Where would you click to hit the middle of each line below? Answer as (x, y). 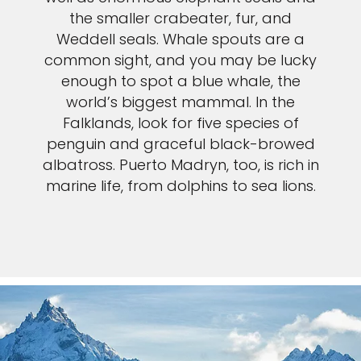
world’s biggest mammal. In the (180, 102)
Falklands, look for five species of (180, 122)
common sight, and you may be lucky (180, 60)
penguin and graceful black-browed (180, 143)
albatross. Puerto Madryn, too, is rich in (180, 164)
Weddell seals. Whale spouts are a (180, 39)
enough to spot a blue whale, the (180, 81)
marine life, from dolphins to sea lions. (180, 185)
